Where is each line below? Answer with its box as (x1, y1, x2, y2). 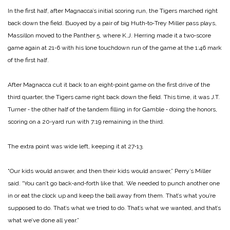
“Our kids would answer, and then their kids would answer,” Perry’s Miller (8, 167, 211, 175)
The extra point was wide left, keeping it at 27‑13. (8, 143, 144, 150)
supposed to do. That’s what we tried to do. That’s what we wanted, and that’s (8, 204, 221, 212)
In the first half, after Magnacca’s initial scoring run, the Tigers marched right (8, 7, 218, 15)
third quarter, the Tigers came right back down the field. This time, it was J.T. (8, 93, 220, 101)
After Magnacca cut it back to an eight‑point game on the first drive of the (8, 81, 210, 89)
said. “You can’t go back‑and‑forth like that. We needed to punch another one (8, 180, 220, 187)
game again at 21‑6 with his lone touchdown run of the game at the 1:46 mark (8, 44, 222, 52)
